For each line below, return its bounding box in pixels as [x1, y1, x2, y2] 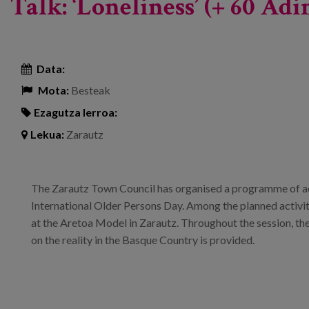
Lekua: [30, 127, 64, 141]
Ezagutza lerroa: [34, 106, 117, 119]
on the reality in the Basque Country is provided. [31, 232, 255, 246]
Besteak [69, 83, 110, 97]
